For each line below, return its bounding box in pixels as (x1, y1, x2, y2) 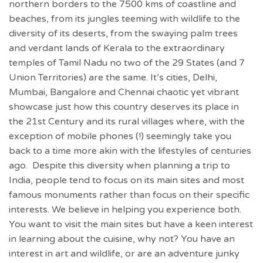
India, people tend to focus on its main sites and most (9, 174, 244, 186)
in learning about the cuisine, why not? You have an (9, 233, 235, 245)
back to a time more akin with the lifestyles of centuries (9, 145, 251, 157)
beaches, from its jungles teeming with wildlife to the (9, 13, 240, 25)
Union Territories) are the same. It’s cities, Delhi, (9, 72, 217, 83)
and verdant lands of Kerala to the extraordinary (9, 42, 225, 54)
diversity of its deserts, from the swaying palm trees (9, 28, 238, 39)
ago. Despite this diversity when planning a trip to (9, 160, 230, 171)
